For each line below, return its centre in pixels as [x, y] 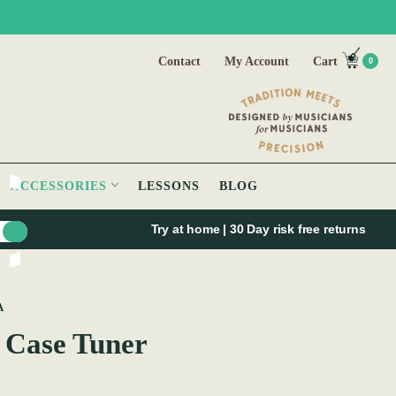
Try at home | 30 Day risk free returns [260, 229]
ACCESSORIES [61, 187]
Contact [179, 61]
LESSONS [169, 187]
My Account [257, 61]
